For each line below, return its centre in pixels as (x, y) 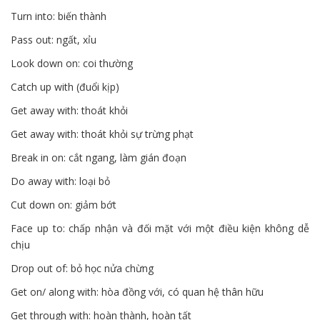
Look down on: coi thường (72, 64)
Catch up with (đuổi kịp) (65, 87)
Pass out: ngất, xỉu (54, 40)
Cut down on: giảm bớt (64, 205)
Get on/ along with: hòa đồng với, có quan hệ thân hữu (137, 292)
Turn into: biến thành (59, 16)
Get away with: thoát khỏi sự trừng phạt (102, 134)
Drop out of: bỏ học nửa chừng (82, 269)
